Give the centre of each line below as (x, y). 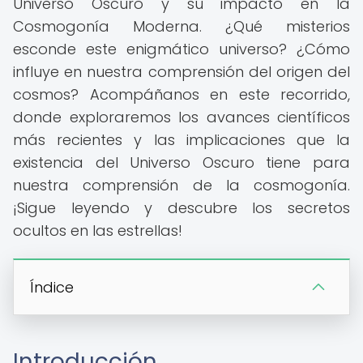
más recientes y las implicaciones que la (181, 140)
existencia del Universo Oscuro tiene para (181, 162)
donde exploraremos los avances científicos (181, 117)
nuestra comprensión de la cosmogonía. (181, 185)
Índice (52, 287)
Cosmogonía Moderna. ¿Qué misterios (181, 26)
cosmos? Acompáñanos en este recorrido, (181, 94)
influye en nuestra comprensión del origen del (181, 72)
